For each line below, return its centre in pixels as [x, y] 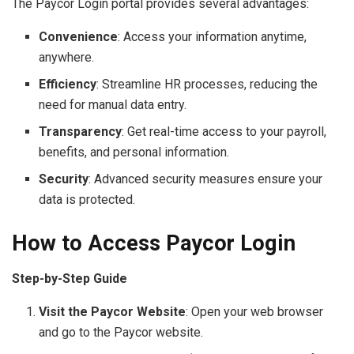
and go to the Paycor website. [121, 333]
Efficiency [68, 85]
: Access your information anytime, [213, 37]
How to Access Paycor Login [154, 244]
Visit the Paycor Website [113, 312]
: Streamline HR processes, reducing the [207, 85]
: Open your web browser [255, 312]
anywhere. [67, 58]
